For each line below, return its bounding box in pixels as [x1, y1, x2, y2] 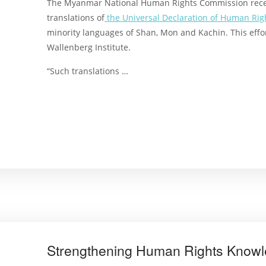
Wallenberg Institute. [47, 41, 131, 53]
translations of [47, 11, 104, 23]
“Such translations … [47, 65, 128, 77]
